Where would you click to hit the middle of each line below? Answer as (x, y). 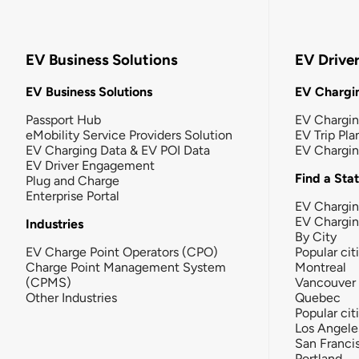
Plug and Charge (73, 180)
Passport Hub (63, 119)
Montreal (321, 267)
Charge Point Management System (126, 267)
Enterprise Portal (73, 196)
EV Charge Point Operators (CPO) (122, 252)
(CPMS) (48, 282)
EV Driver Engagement (90, 165)
